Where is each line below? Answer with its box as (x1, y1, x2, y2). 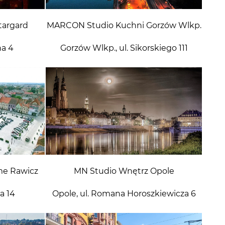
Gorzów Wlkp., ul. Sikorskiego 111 (60, 43, 188, 53)
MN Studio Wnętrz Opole (73, 166, 174, 176)
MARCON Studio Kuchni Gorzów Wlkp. (46, 21, 201, 31)
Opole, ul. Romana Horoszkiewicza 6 (52, 189, 196, 199)
